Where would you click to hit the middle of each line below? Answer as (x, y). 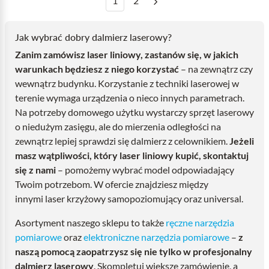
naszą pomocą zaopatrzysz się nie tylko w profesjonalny (134, 251)
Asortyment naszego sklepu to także (90, 222)
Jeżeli (242, 141)
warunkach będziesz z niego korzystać (97, 69)
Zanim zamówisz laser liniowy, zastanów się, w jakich (127, 54)
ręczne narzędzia (200, 222)
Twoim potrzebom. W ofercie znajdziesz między (112, 184)
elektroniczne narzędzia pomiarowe (156, 237)
